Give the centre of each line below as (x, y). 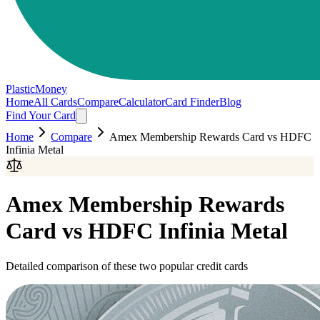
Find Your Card (41, 115)
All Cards (55, 102)
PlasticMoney (36, 89)
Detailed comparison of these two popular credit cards (127, 266)
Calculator (142, 102)
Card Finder (192, 102)
